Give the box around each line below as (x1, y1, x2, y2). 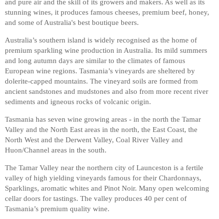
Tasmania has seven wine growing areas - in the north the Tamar (5, 115, 201, 123)
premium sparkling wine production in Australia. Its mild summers (5, 46, 207, 54)
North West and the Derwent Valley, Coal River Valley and (5, 135, 183, 144)
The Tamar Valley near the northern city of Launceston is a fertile (5, 163, 203, 172)
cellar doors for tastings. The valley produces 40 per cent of (5, 194, 187, 202)
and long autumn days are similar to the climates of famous (5, 56, 185, 65)
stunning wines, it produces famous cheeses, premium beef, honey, (5, 8, 209, 16)
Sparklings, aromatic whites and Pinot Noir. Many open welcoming (5, 184, 209, 192)
